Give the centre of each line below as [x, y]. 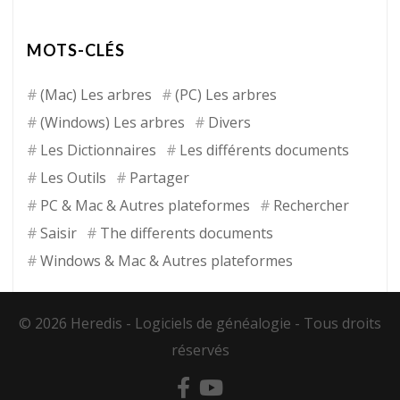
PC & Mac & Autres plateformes [145, 205]
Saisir [58, 233]
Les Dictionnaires [98, 150]
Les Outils [73, 177]
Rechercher [311, 205]
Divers [229, 122]
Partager [159, 177]
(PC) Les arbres [226, 94]
